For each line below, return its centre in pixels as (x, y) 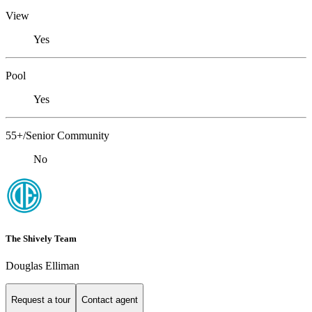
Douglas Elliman (42, 265)
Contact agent (110, 300)
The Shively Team (41, 238)
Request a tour (41, 300)
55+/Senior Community (57, 136)
